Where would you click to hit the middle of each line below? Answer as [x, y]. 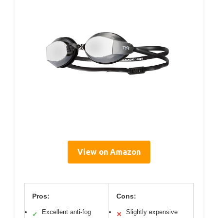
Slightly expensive [152, 212]
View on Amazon [109, 152]
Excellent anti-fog [66, 212]
